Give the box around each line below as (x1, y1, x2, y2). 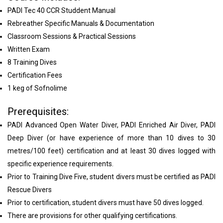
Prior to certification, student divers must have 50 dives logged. (7, 198, 204, 207)
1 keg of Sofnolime (7, 84, 67, 92)
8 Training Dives (7, 58, 57, 66)
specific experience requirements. (7, 159, 113, 168)
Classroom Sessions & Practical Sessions (7, 32, 136, 40)
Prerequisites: (7, 105, 69, 117)
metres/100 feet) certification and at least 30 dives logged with (7, 146, 216, 155)
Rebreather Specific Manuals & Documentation (7, 19, 154, 27)
